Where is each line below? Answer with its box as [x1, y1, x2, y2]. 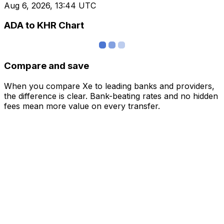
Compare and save [4, 59, 89, 71]
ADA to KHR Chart [4, 19, 84, 31]
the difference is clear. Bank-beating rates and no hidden [4, 90, 218, 101]
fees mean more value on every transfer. [4, 100, 160, 111]
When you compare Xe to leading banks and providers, [4, 80, 214, 91]
